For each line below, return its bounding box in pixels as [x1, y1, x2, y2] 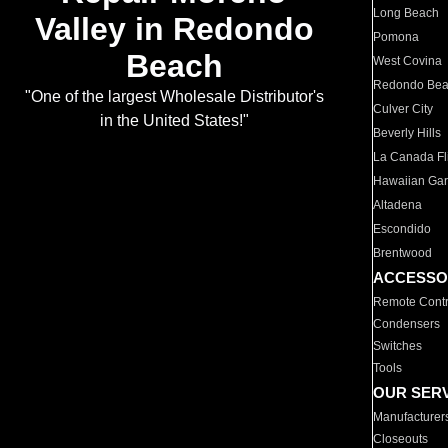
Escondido [373, 222, 432, 236]
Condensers [373, 317, 441, 331]
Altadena [373, 198, 423, 212]
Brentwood [373, 246, 433, 260]
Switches [373, 339, 423, 353]
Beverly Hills [373, 126, 442, 140]
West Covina [373, 54, 443, 68]
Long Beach [373, 6, 440, 20]
